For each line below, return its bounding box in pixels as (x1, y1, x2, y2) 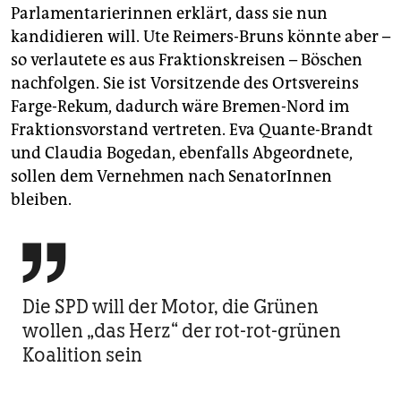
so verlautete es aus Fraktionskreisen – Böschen (11, 50, 363, 71)
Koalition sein (22, 343, 142, 368)
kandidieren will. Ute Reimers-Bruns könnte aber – (11, 27, 390, 47)
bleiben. (11, 190, 72, 210)
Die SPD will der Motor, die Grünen (22, 294, 319, 320)
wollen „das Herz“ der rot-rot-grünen (22, 319, 341, 344)
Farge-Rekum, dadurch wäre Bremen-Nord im (11, 97, 349, 117)
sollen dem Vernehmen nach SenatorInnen (11, 166, 332, 187)
